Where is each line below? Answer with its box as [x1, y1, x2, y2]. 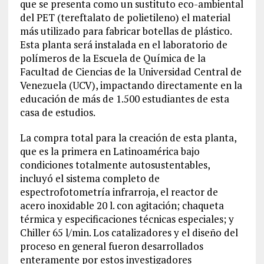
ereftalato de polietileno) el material [64, 11, 230, 24]
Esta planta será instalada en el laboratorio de [19, 38, 227, 51]
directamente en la [156, 78, 242, 92]
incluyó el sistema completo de [19, 171, 160, 185]
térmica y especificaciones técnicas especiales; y [19, 212, 234, 226]
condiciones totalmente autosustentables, [19, 158, 210, 171]
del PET [19, 11, 55, 24]
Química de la [143, 51, 206, 65]
